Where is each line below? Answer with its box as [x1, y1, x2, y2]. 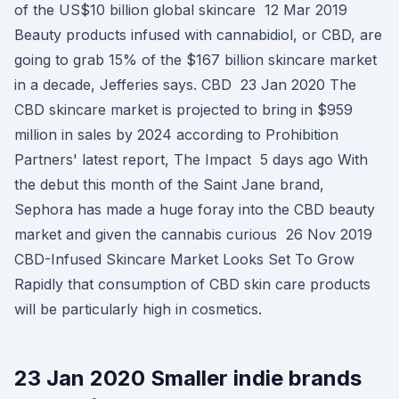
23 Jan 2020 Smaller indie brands [14, 365, 362, 391]
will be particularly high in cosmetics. [14, 300, 262, 318]
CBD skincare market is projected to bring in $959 [14, 101, 353, 118]
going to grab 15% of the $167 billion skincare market [14, 51, 377, 69]
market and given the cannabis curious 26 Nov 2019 [14, 225, 372, 243]
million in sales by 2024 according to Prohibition [14, 126, 338, 143]
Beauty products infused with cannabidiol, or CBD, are [14, 26, 382, 44]
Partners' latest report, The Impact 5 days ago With [14, 151, 368, 168]
